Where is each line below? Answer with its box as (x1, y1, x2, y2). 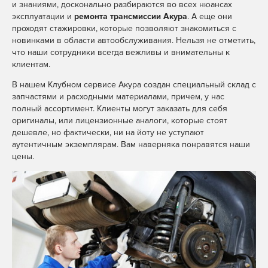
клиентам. (12, 59, 50, 70)
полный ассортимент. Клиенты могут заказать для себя (12, 103, 227, 114)
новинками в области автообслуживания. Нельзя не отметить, (12, 35, 255, 46)
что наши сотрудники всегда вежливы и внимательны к (12, 47, 230, 58)
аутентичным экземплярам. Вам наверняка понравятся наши (12, 139, 250, 150)
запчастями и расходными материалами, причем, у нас (12, 92, 224, 102)
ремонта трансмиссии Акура (74, 11, 187, 22)
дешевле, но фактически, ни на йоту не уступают (12, 127, 204, 138)
